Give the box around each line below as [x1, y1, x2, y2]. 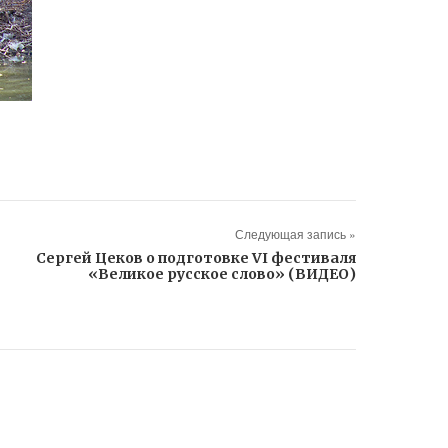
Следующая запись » [235, 225, 356, 242]
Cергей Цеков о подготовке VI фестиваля [36, 249, 356, 267]
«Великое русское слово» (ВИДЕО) [88, 265, 356, 283]
